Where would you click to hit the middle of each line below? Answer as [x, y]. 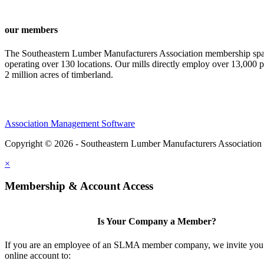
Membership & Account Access [79, 186]
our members [31, 30]
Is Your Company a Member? [157, 222]
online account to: [38, 255]
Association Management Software [70, 123]
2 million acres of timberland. [59, 74]
